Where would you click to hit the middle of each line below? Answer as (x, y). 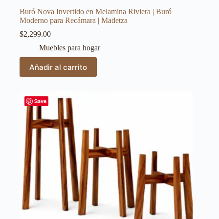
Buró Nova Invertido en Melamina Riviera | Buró (96, 12)
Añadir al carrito (58, 67)
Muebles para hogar (70, 48)
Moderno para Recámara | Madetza (74, 21)
